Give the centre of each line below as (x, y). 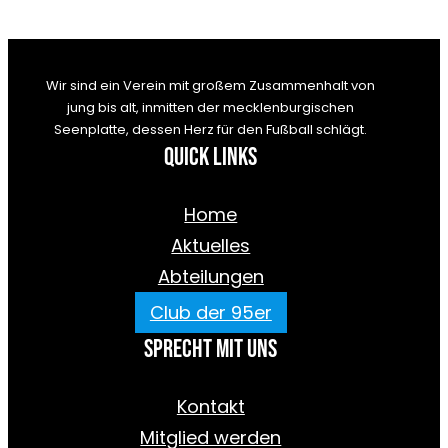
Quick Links (211, 158)
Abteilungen (210, 277)
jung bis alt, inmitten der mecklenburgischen (211, 108)
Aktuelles (211, 246)
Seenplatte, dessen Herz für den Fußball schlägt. (211, 130)
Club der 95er (210, 313)
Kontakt (210, 407)
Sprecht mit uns (211, 350)
